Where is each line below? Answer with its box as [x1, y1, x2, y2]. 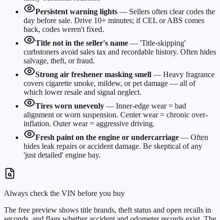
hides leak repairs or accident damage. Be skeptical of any [24, 142, 202, 151]
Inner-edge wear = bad [116, 102, 186, 110]
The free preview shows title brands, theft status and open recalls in [4, 206, 211, 215]
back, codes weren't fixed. [24, 25, 104, 34]
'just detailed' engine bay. [24, 151, 101, 160]
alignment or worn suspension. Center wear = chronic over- [24, 110, 208, 119]
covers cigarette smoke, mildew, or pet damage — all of [24, 79, 195, 88]
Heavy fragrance [163, 70, 215, 79]
